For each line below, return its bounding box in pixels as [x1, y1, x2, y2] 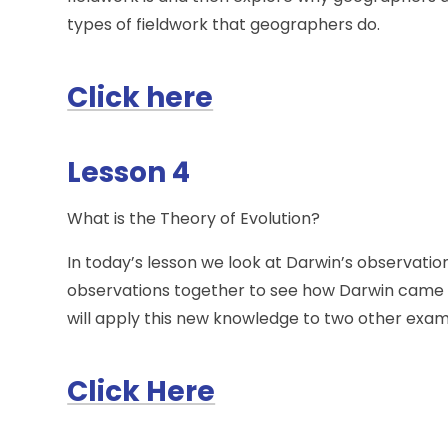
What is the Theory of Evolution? [67, 207, 321, 231]
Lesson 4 [67, 153, 191, 193]
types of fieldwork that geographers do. [67, 13, 381, 37]
